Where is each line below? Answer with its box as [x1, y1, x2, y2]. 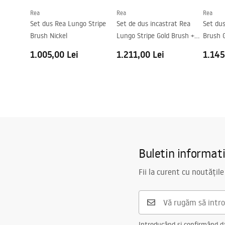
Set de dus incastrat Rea [117, 19, 190, 28]
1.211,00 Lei [117, 48, 164, 61]
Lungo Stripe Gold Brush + [117, 31, 194, 40]
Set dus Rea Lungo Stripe [30, 19, 106, 28]
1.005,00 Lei [30, 48, 78, 61]
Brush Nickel [30, 31, 67, 40]
